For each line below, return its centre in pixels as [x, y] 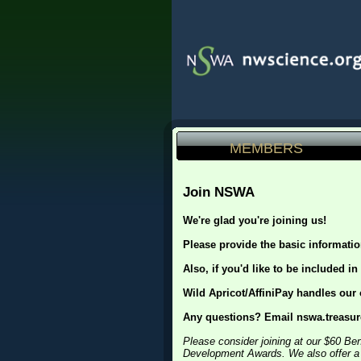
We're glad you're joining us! [255, 220]
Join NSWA [219, 192]
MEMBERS [266, 148]
